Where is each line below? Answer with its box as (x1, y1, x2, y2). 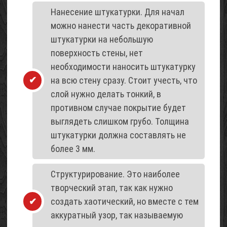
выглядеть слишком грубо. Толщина (51, 116, 189, 127)
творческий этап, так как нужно (51, 182, 173, 194)
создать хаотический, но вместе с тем (51, 196, 199, 207)
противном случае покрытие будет (51, 102, 186, 113)
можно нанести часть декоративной (51, 20, 191, 31)
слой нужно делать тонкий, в (51, 88, 161, 99)
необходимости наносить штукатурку (51, 61, 196, 72)
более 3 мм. (51, 143, 95, 154)
